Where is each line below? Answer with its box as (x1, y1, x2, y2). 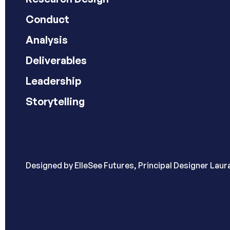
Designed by (26, 160, 74, 170)
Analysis (26, 33, 68, 46)
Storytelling (26, 95, 85, 108)
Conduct (26, 13, 69, 26)
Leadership (26, 74, 81, 87)
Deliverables (26, 54, 87, 67)
